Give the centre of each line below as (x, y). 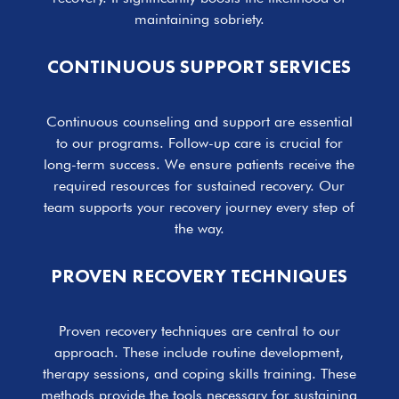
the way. (199, 229)
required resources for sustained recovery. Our (199, 186)
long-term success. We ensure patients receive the (199, 165)
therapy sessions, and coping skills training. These (199, 374)
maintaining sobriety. (199, 20)
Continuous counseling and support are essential (199, 122)
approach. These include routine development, (199, 353)
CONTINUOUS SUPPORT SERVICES (199, 67)
